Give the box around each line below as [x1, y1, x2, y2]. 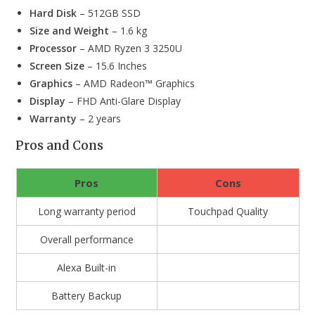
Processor [30, 41, 77, 55]
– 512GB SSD [77, 6, 141, 20]
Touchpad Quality [188, 204, 268, 218]
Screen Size [30, 58, 85, 72]
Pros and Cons [15, 137, 104, 153]
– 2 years [77, 111, 122, 125]
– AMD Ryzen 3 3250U [77, 41, 183, 55]
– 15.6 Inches [84, 58, 148, 72]
